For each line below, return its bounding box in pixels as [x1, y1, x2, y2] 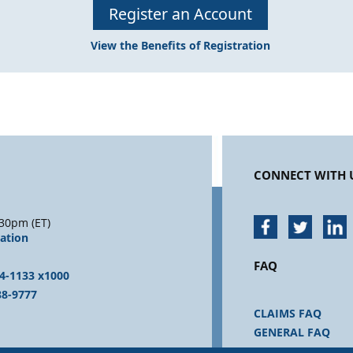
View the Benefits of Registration [91, 38, 270, 54]
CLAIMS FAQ [254, 306, 322, 321]
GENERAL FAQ [254, 325, 331, 340]
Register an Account [109, 3, 252, 25]
